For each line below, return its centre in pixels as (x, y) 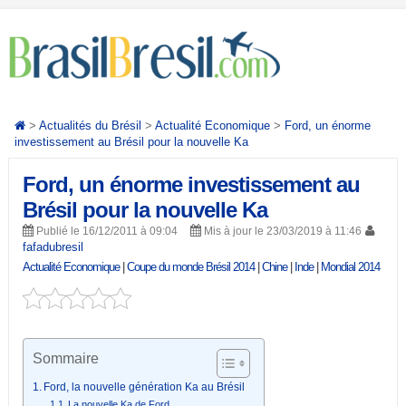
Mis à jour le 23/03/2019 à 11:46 (281, 231)
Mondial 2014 (350, 267)
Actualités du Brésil (90, 126)
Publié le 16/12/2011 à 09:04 (105, 231)
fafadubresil (53, 247)
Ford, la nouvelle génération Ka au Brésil (145, 387)
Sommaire (65, 358)
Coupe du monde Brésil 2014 (190, 267)
